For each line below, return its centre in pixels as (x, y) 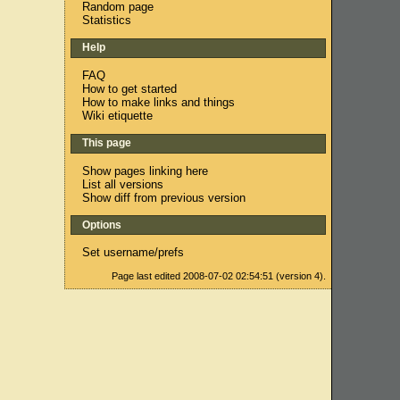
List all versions (123, 184)
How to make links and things (159, 102)
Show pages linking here (146, 171)
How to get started (130, 88)
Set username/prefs (133, 253)
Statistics (107, 20)
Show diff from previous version (164, 197)
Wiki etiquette (118, 115)
